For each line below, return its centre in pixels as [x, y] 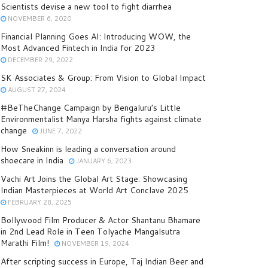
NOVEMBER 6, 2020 [39, 19]
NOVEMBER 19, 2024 [95, 244]
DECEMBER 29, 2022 [39, 60]
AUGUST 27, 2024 [36, 90]
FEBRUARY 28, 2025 [39, 202]
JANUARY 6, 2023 [103, 161]
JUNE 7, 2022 [60, 131]
